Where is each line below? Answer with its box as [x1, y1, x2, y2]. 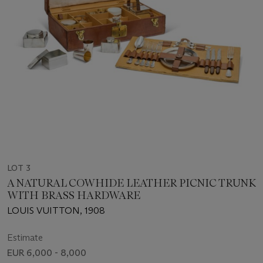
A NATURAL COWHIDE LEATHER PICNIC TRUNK [7, 177, 256, 190]
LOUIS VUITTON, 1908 [7, 205, 105, 217]
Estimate [7, 232, 43, 244]
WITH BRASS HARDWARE [7, 189, 140, 203]
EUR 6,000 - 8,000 [7, 247, 86, 259]
